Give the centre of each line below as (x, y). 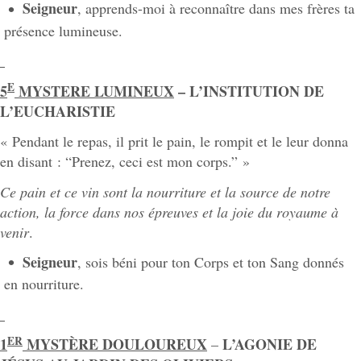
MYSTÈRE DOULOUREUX (115, 344)
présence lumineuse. (63, 30)
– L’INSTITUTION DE (249, 91)
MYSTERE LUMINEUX (94, 91)
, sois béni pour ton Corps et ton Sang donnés (211, 262)
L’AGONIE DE (270, 344)
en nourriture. (44, 284)
